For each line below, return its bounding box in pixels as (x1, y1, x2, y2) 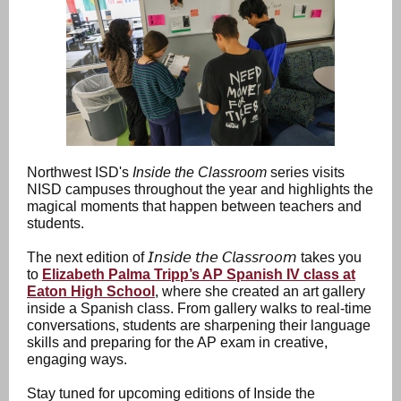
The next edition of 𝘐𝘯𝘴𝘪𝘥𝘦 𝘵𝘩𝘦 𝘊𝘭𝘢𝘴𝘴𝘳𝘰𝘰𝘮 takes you (27, 250, 362, 265)
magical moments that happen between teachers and (27, 199, 362, 214)
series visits (267, 165, 345, 180)
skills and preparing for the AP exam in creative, (27, 335, 328, 350)
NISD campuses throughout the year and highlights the (27, 182, 373, 197)
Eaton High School (27, 284, 155, 299)
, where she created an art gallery (155, 284, 365, 299)
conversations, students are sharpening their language (27, 318, 371, 333)
